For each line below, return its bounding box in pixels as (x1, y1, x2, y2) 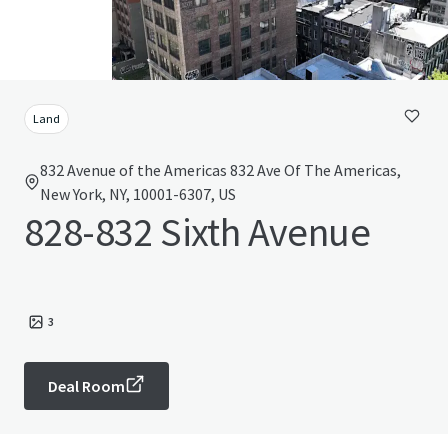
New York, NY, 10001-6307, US (40, 184, 237, 204)
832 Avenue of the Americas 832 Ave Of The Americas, (40, 160, 402, 180)
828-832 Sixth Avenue (24, 207, 370, 257)
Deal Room (48, 376, 125, 396)
